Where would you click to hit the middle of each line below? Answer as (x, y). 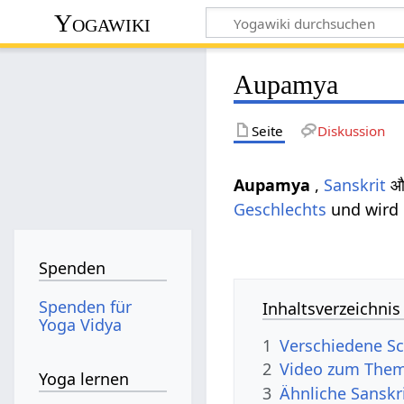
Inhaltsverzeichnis (332, 308)
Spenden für (86, 306)
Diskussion (351, 130)
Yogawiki (103, 23)
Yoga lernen (84, 379)
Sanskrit (355, 184)
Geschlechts (280, 209)
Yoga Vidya (81, 324)
